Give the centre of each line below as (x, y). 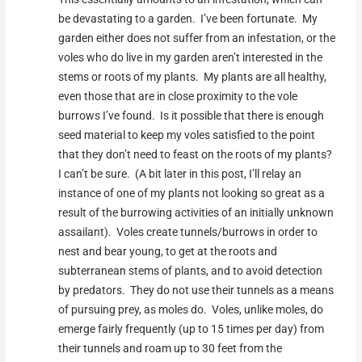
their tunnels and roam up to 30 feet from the (170, 348)
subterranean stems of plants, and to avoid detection (191, 270)
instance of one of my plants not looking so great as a (192, 193)
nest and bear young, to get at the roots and (168, 251)
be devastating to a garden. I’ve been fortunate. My (188, 18)
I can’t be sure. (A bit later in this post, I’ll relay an (180, 173)
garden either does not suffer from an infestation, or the (197, 38)
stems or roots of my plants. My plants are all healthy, (193, 76)
